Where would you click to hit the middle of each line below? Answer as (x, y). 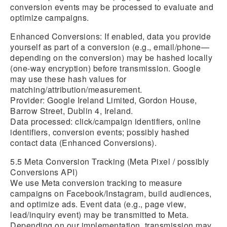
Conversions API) (44, 172)
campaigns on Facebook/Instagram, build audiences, (111, 193)
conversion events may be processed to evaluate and (112, 7)
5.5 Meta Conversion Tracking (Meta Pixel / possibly (110, 161)
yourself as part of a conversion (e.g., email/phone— (110, 47)
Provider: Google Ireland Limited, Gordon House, (104, 100)
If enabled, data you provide (156, 36)
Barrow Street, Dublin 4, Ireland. (72, 111)
